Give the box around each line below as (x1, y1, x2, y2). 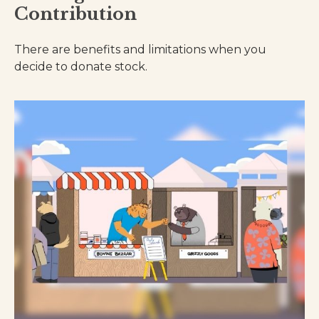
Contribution (14, 3, 137, 24)
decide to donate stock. (14, 59, 147, 73)
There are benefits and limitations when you (14, 42, 266, 56)
